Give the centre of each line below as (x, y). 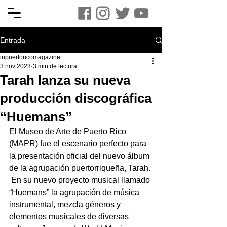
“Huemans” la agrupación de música (75, 192)
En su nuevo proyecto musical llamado (81, 180)
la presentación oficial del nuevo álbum (80, 156)
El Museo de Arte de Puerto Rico (69, 131)
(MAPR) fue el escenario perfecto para (79, 144)
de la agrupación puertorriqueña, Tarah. (81, 168)
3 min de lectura (55, 66)
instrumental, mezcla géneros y (66, 204)
